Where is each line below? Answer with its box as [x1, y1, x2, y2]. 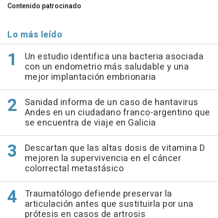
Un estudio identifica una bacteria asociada [24, 50, 203, 63]
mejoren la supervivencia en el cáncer [24, 151, 181, 165]
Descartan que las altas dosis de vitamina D [24, 141, 205, 155]
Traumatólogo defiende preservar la [24, 187, 172, 200]
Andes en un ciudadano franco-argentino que [24, 106, 210, 119]
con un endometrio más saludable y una [24, 60, 189, 73]
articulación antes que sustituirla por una [24, 197, 194, 211]
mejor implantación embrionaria [24, 70, 156, 84]
